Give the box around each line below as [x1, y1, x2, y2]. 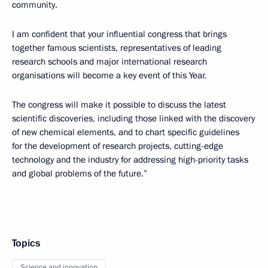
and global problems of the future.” [12, 167, 147, 179]
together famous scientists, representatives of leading [12, 42, 221, 54]
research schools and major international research [12, 56, 207, 68]
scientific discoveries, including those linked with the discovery [12, 112, 255, 124]
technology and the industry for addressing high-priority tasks [12, 154, 248, 166]
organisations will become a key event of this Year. [12, 69, 206, 81]
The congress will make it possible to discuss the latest [12, 99, 226, 111]
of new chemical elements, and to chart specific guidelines [12, 126, 239, 138]
